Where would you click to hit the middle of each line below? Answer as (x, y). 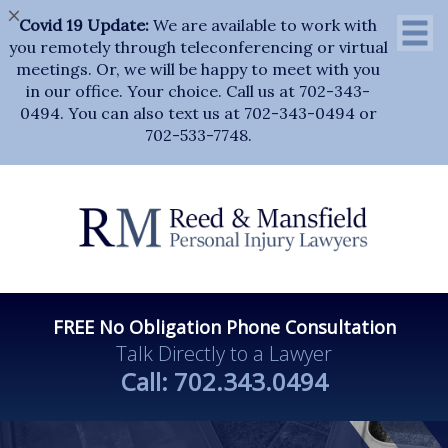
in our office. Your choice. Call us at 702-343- (198, 90)
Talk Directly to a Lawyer (224, 354)
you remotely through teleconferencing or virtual (198, 46)
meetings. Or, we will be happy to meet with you (198, 68)
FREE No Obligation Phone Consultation (224, 327)
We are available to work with (263, 24)
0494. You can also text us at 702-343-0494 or (198, 112)
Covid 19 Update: (84, 24)
